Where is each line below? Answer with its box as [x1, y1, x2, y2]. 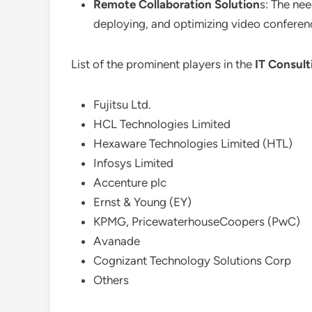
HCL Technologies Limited [93, 117, 231, 131]
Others [93, 273, 129, 287]
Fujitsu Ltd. [93, 97, 151, 111]
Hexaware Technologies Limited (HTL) [93, 136, 292, 150]
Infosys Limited [93, 156, 173, 170]
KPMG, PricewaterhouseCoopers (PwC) [93, 214, 300, 228]
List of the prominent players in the [71, 57, 255, 71]
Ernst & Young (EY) [93, 195, 192, 209]
